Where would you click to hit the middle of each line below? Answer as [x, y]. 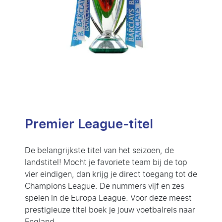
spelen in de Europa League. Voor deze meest [108, 198]
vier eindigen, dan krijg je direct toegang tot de [111, 174]
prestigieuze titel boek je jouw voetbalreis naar [110, 210]
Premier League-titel [89, 124]
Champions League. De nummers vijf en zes [105, 186]
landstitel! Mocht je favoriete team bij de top [106, 162]
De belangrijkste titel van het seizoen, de [99, 150]
